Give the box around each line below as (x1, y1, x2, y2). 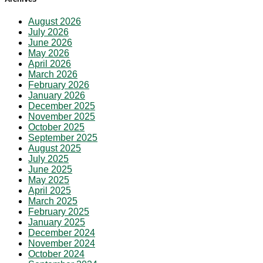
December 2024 (28, 228, 95, 238)
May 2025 (28, 175, 69, 186)
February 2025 (28, 207, 89, 217)
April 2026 (28, 59, 71, 69)
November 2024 (28, 238, 95, 249)
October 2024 (28, 249, 85, 259)
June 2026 (28, 38, 72, 48)
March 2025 (28, 196, 77, 207)
